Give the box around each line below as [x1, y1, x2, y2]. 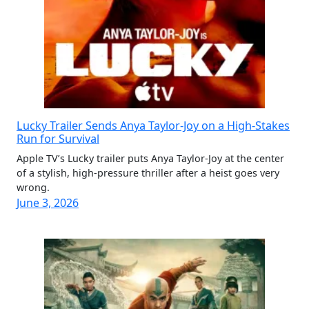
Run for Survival [17, 131, 99, 146]
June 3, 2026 [17, 195, 79, 210]
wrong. [17, 181, 50, 194]
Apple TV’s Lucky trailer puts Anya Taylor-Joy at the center [17, 152, 284, 165]
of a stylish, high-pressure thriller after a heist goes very [17, 166, 279, 179]
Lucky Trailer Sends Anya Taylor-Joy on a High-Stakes [17, 118, 290, 133]
